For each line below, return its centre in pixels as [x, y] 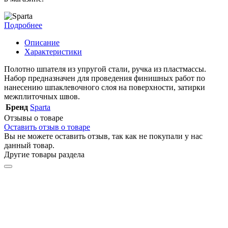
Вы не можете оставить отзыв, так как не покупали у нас [103, 136]
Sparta [40, 107]
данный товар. [29, 145]
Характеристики [53, 51]
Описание [42, 42]
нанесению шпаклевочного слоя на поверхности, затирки [105, 87]
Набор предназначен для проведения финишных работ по [105, 78]
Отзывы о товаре [34, 118]
